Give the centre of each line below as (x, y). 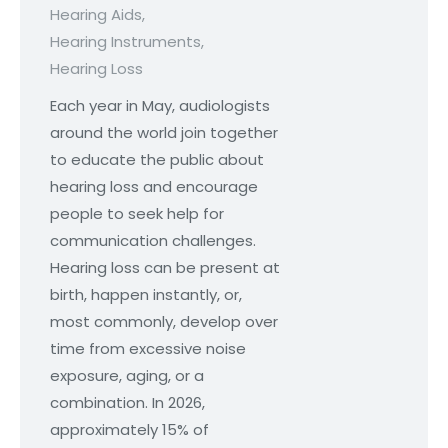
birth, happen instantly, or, (146, 295)
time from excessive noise (148, 349)
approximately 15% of (129, 430)
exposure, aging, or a (127, 376)
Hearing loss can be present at (165, 268)
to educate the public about (157, 160)
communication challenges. (153, 241)
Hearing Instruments (125, 42)
